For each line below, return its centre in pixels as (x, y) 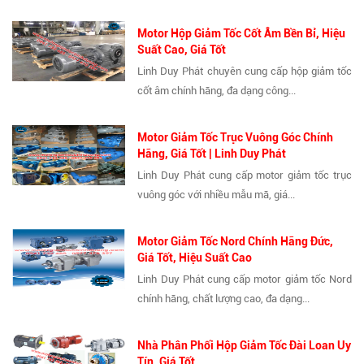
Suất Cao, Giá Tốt (182, 50)
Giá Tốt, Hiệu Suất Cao (195, 258)
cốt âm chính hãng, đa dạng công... (217, 91)
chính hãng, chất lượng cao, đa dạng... (224, 299)
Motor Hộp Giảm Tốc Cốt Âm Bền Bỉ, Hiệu (242, 34)
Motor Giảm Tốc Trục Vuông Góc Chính (236, 138)
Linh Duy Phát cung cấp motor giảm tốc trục (245, 175)
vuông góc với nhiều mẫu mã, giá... (217, 195)
